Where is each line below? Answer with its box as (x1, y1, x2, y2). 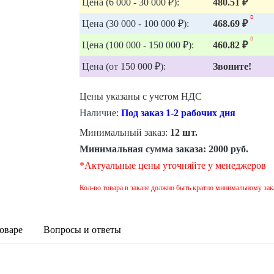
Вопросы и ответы (43, 224, 121, 235)
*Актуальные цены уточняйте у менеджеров (79, 160, 266, 171)
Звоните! (212, 61, 251, 72)
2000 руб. (208, 144, 248, 154)
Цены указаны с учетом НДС (79, 91, 202, 102)
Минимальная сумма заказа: (79, 144, 209, 154)
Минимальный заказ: (79, 127, 170, 138)
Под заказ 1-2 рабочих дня (120, 108, 235, 118)
